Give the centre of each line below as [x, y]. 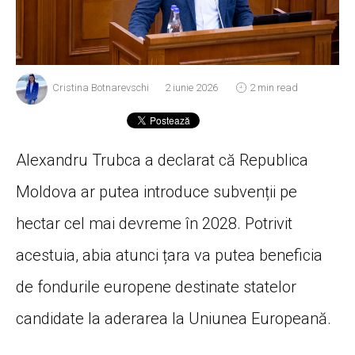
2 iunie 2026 [191, 88]
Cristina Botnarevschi [101, 88]
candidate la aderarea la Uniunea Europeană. [174, 318]
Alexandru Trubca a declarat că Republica [162, 160]
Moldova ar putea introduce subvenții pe [157, 191]
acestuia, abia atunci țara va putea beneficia [169, 255]
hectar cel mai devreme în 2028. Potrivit [154, 223]
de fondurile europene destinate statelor [156, 286]
